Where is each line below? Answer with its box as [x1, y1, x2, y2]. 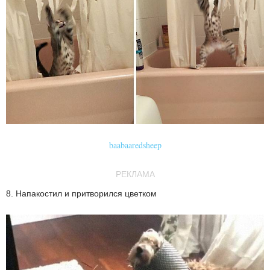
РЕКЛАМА [115, 169, 155, 179]
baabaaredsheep [108, 139, 162, 151]
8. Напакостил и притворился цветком [6, 188, 157, 198]
